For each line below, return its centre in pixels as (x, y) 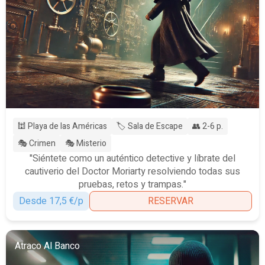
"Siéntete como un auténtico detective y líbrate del (132, 158)
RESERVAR (171, 201)
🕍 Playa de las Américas (62, 126)
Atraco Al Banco (47, 246)
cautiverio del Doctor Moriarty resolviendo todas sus (132, 171)
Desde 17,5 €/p (51, 201)
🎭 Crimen (37, 143)
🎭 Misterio (86, 143)
